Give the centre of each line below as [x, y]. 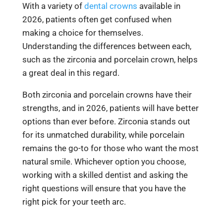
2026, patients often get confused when [97, 19]
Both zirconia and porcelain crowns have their [107, 94]
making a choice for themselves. [83, 32]
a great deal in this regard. [71, 73]
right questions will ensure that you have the [104, 188]
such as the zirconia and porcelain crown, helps [110, 59]
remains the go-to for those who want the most [110, 148]
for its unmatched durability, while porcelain [103, 135]
